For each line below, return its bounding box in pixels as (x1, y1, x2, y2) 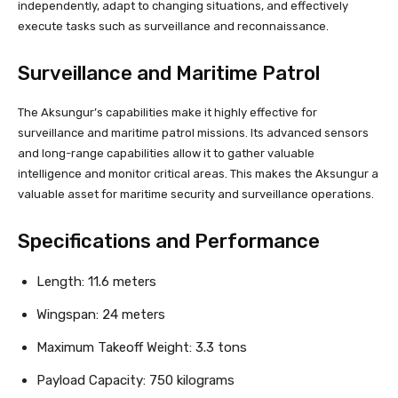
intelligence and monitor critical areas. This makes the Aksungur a (18, 166, 378, 180)
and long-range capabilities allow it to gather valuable (18, 146, 314, 160)
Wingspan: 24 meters (36, 306, 165, 322)
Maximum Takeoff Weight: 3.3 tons (36, 338, 247, 355)
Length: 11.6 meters (36, 273, 156, 290)
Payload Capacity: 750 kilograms (36, 371, 235, 388)
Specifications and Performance (18, 228, 320, 253)
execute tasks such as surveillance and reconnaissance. (18, 19, 329, 33)
